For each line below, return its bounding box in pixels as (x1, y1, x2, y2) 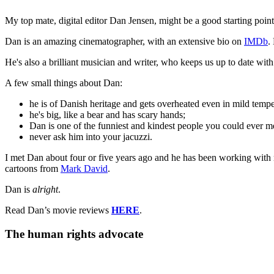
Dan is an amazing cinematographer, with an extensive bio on (5, 36, 244, 47)
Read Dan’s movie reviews (5, 205, 111, 216)
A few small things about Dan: (5, 78, 122, 89)
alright (32, 184, 58, 195)
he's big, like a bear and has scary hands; (29, 109, 185, 120)
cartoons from (5, 163, 61, 174)
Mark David (61, 163, 108, 174)
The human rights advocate (5, 228, 143, 241)
